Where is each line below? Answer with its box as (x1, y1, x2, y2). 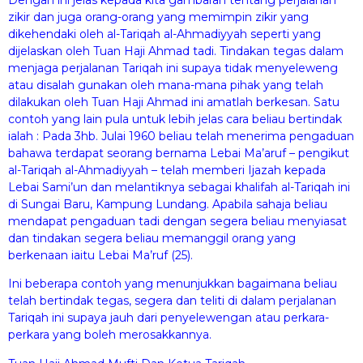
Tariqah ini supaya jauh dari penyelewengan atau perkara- (8, 310, 329, 326)
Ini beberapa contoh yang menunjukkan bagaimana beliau (8, 276, 337, 292)
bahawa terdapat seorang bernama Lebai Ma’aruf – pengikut (8, 145, 349, 160)
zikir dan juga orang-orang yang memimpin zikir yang (8, 9, 309, 24)
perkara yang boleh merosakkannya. (8, 327, 211, 343)
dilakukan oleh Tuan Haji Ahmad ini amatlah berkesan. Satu (8, 94, 340, 109)
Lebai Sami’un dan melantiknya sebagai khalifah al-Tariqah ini (8, 179, 350, 194)
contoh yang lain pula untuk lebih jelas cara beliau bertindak (8, 111, 342, 126)
